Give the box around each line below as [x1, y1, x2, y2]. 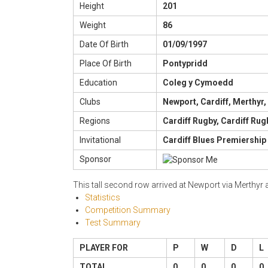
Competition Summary [85, 205, 170, 215]
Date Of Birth [80, 39, 129, 50]
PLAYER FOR [80, 243, 128, 253]
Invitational [80, 135, 121, 145]
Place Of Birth [80, 59, 132, 69]
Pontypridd [163, 59, 208, 69]
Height [80, 1, 104, 11]
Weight [80, 20, 106, 31]
